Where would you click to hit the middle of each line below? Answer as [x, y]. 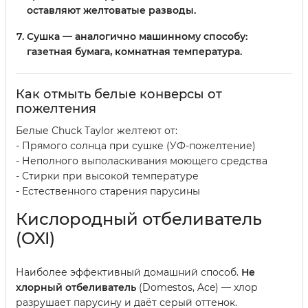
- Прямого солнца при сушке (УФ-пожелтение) [136, 146]
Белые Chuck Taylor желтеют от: [97, 131]
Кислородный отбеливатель [139, 219]
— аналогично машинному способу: [154, 37]
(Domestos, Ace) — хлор [197, 288]
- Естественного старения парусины [108, 191]
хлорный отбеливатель [76, 288]
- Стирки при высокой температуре [107, 176]
